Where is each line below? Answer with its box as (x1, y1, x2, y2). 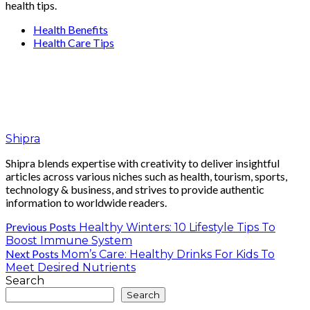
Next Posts (6, 247, 59, 261)
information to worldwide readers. (6, 196, 167, 210)
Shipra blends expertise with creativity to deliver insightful (6, 156, 280, 170)
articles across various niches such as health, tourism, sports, (6, 170, 287, 183)
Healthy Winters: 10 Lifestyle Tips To (79, 221, 275, 235)
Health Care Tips (33, 36, 114, 50)
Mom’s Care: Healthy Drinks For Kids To (61, 248, 275, 262)
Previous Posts (6, 220, 76, 234)
